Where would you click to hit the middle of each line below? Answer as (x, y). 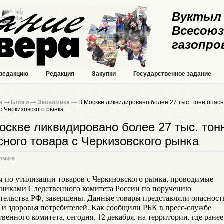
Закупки (104, 74)
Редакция (60, 74)
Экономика (54, 102)
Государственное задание (172, 74)
